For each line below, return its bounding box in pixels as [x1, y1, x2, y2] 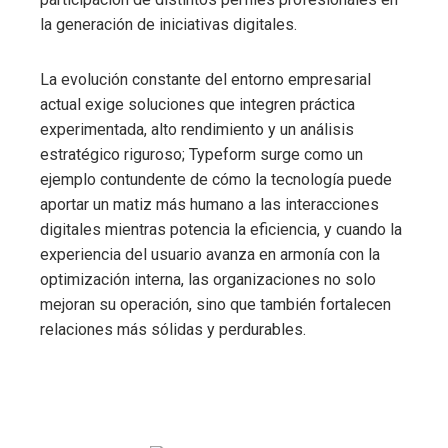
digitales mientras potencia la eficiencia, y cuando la [40, 219, 402, 239]
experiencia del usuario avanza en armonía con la [40, 244, 380, 264]
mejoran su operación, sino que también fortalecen [40, 294, 391, 314]
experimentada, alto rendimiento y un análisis [40, 119, 354, 139]
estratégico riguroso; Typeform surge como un [40, 144, 363, 164]
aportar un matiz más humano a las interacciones [40, 194, 379, 214]
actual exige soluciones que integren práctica [40, 94, 355, 114]
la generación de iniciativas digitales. [40, 14, 297, 34]
